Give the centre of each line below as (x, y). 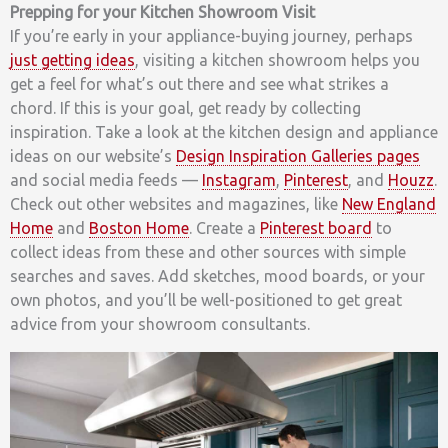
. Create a (224, 228)
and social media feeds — (106, 180)
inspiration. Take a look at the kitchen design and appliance (224, 132)
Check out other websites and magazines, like (176, 204)
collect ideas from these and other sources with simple (208, 252)
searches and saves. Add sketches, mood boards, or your (217, 276)
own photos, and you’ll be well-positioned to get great (206, 300)
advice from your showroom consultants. (160, 324)
